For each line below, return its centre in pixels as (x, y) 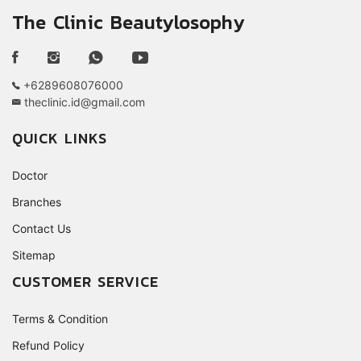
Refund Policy (48, 346)
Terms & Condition (60, 319)
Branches (37, 202)
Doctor (30, 176)
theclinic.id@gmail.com (83, 102)
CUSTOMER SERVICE (85, 282)
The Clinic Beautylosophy (129, 23)
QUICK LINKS (60, 139)
